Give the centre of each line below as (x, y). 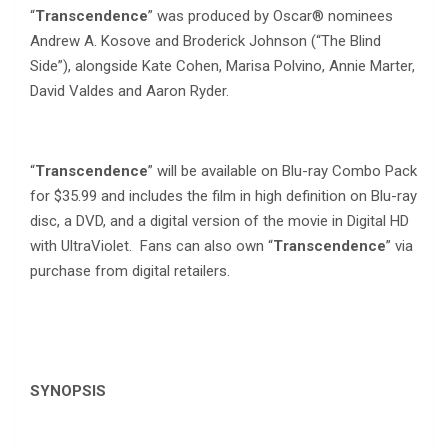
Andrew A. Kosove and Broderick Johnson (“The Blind (205, 40)
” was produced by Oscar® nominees (270, 15)
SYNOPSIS (68, 390)
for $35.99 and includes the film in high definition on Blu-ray (223, 195)
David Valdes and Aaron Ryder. (129, 90)
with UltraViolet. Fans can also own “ (151, 245)
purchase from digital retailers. (130, 270)
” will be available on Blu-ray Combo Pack (282, 170)
